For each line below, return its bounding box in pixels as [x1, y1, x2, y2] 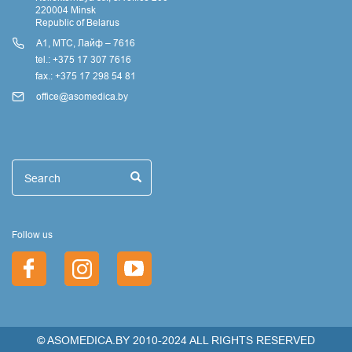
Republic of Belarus [35, 16, 119, 28]
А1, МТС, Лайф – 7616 [36, 37, 135, 49]
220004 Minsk [35, 4, 96, 16]
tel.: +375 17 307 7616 [35, 53, 131, 65]
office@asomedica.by [36, 90, 128, 102]
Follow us [12, 228, 53, 240]
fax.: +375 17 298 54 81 [35, 70, 136, 82]
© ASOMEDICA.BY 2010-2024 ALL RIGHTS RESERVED [37, 333, 315, 346]
